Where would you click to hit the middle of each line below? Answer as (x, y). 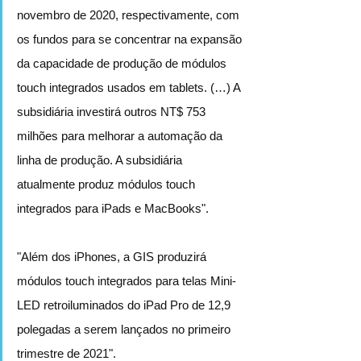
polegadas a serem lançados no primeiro (125, 329)
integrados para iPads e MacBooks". (113, 208)
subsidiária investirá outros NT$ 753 (113, 111)
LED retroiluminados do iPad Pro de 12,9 (125, 305)
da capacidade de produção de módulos (123, 63)
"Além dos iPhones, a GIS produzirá (113, 256)
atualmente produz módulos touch (108, 184)
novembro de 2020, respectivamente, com (130, 15)
